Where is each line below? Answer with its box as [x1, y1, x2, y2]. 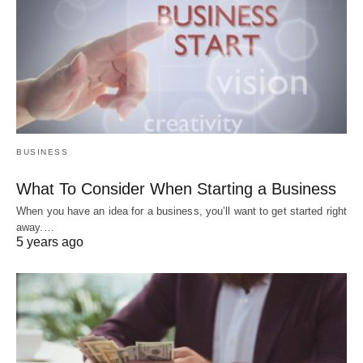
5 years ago [16, 234, 83, 249]
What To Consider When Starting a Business [16, 179, 336, 198]
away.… [16, 220, 54, 233]
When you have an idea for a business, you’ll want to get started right [16, 204, 348, 217]
